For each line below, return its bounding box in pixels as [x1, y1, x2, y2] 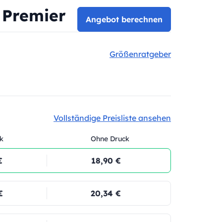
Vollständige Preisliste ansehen [54, 113, 171, 123]
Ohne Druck [90, 134, 129, 143]
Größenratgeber [110, 49, 171, 59]
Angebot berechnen [86, 14, 163, 24]
